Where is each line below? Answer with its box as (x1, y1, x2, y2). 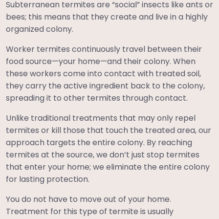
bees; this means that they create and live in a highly (6, 11, 208, 22)
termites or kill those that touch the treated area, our (6, 124, 211, 136)
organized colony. (6, 23, 73, 35)
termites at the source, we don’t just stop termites (6, 149, 199, 160)
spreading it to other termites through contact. (6, 92, 188, 104)
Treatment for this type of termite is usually (6, 205, 174, 217)
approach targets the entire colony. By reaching (6, 136, 192, 148)
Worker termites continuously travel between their (6, 43, 202, 55)
